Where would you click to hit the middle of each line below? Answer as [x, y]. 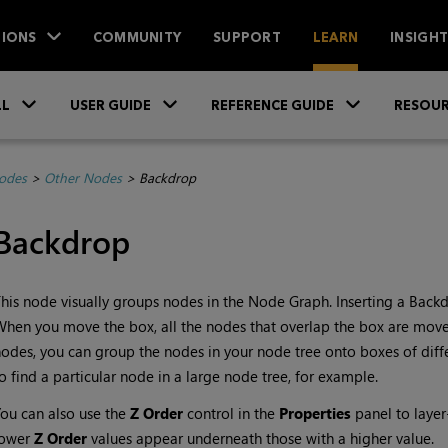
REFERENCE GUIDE [272, 105]
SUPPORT [247, 36]
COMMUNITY [137, 36]
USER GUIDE [110, 105]
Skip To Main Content [224, 86]
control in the [230, 413]
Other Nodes [82, 178]
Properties [314, 413]
